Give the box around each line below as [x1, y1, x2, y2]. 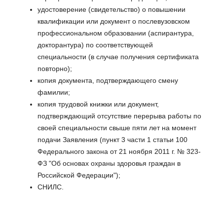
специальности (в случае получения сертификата [37, 52, 199, 61]
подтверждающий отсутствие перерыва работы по [37, 111, 201, 120]
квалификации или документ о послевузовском [37, 17, 190, 25]
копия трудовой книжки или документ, [37, 100, 159, 108]
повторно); [37, 64, 72, 73]
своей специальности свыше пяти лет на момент [37, 123, 196, 132]
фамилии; [37, 88, 70, 96]
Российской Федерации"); [37, 171, 120, 179]
